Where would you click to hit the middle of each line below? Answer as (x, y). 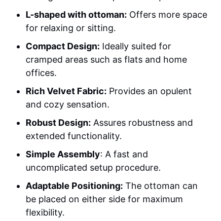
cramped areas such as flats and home (107, 59)
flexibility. (45, 212)
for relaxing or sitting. (71, 28)
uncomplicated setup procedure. (93, 167)
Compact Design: (63, 46)
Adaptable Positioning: (74, 185)
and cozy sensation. (68, 104)
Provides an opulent (149, 91)
